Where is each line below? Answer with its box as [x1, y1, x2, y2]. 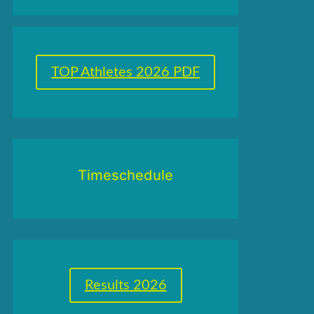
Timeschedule [78, 167, 174, 184]
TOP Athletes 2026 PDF [51, 65, 200, 80]
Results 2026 [84, 278, 167, 293]
